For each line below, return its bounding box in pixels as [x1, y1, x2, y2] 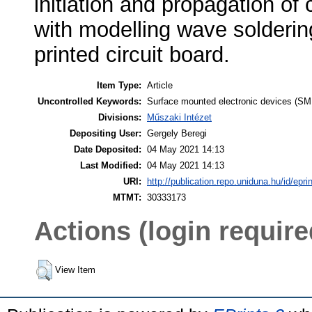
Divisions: [98, 111, 141, 123]
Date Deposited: [74, 143, 141, 155]
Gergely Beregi [147, 127, 207, 139]
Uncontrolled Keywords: [38, 95, 141, 107]
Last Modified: [80, 159, 141, 171]
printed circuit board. [34, 42, 230, 68]
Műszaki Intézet [147, 111, 212, 123]
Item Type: [97, 79, 141, 91]
